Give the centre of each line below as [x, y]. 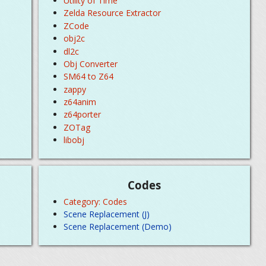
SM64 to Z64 [89, 77]
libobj [74, 140]
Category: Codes [96, 201]
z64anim [80, 102]
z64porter [83, 115]
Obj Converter [91, 64]
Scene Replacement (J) [107, 214]
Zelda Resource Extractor [113, 13]
